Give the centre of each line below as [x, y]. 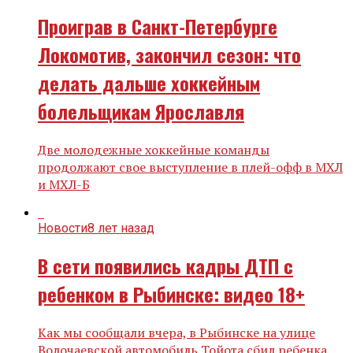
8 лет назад [121, 229]
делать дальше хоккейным [149, 83]
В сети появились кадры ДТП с [165, 266]
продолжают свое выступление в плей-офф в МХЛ [190, 167]
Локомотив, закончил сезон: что [169, 55]
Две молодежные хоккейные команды [154, 150]
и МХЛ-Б [64, 185]
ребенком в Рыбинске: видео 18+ [171, 294]
